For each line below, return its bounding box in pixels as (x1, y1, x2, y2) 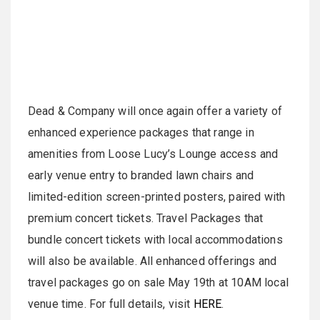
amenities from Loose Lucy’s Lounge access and (28, 147, 279, 161)
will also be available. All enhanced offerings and (28, 254, 277, 269)
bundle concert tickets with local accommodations (28, 233, 283, 247)
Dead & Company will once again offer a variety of (28, 104, 282, 119)
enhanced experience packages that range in (28, 126, 254, 140)
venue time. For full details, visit (28, 297, 194, 311)
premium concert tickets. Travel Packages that (28, 211, 264, 226)
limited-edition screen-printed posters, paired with (28, 190, 286, 204)
